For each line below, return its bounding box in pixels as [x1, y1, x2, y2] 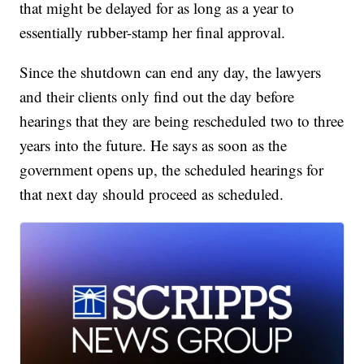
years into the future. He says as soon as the [19, 135, 288, 156]
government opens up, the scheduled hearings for [19, 159, 324, 180]
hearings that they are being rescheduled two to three [19, 110, 344, 132]
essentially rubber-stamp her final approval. [19, 22, 286, 43]
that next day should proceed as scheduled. [19, 184, 284, 205]
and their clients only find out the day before [19, 86, 295, 107]
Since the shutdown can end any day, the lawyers [19, 62, 322, 83]
